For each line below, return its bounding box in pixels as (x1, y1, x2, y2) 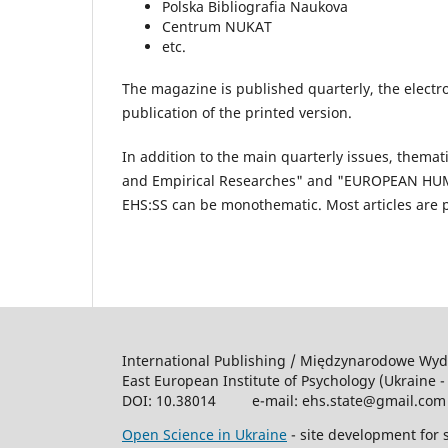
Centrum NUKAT (162, 16, 272, 36)
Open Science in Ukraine (122, 424, 287, 444)
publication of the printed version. (122, 102, 352, 122)
